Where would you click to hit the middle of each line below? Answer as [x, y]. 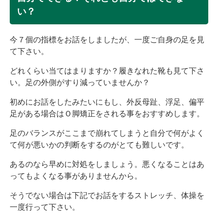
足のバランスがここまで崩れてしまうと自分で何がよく [107, 133]
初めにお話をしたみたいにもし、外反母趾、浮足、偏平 [107, 102]
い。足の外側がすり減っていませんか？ [80, 83]
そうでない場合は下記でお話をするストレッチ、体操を [107, 196]
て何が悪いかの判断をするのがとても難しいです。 [99, 145]
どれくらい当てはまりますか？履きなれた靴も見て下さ [107, 71]
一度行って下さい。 [45, 207]
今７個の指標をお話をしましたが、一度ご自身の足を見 [107, 40]
